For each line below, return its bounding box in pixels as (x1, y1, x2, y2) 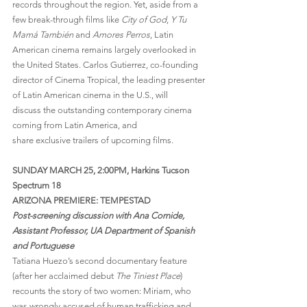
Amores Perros (93, 29, 150, 40)
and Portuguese (12, 241, 74, 251)
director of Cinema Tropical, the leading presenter (12, 75, 207, 86)
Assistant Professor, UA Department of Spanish (12, 225, 197, 236)
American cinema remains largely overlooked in (12, 45, 198, 56)
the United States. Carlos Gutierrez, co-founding (12, 60, 200, 71)
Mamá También (12, 29, 73, 40)
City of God (121, 14, 167, 25)
